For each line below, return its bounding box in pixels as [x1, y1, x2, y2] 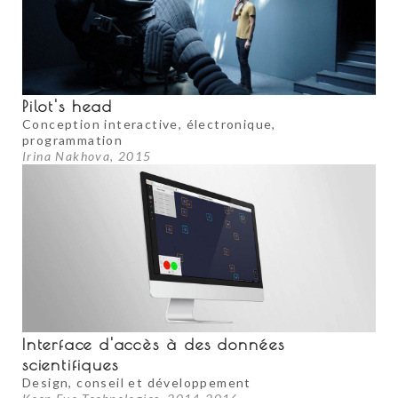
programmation [22, 132, 123, 148]
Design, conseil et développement [22, 374, 251, 390]
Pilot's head [22, 97, 113, 116]
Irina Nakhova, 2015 [22, 148, 152, 164]
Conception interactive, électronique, [22, 116, 276, 132]
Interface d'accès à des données [22, 334, 285, 354]
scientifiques [22, 354, 119, 374]
